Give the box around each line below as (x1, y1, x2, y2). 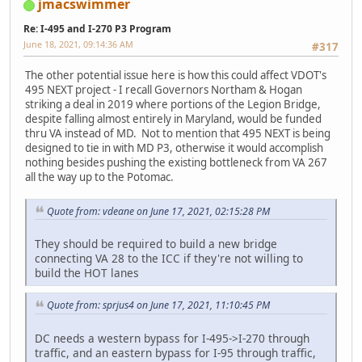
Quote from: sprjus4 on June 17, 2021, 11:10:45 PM (47, 298, 270, 313)
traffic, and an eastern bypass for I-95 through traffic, (35, 344, 316, 360)
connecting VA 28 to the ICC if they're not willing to (35, 250, 303, 267)
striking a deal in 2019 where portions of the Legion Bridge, (25, 96, 321, 112)
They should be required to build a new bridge (35, 236, 277, 252)
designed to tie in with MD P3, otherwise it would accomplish (25, 140, 323, 155)
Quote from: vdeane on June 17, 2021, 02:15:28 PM (47, 204, 270, 218)
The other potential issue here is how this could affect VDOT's (25, 67, 326, 82)
